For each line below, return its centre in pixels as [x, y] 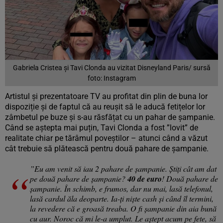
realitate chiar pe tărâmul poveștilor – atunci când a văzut [106, 138]
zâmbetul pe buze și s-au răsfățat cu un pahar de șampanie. [110, 117]
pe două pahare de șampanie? [79, 179]
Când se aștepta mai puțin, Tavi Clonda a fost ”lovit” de [102, 128]
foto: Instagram [111, 78]
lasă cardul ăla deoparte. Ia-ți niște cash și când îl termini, [122, 199]
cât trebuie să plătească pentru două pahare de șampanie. [107, 149]
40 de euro [145, 179]
